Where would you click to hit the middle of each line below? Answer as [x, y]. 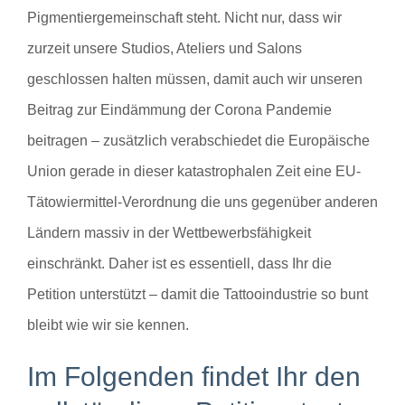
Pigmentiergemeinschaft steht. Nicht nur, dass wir [184, 17]
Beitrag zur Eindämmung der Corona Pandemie [179, 109]
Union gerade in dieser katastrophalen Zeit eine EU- [194, 171]
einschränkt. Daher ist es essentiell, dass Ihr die [179, 263]
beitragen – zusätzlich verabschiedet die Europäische [198, 140]
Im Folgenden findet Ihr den [194, 376]
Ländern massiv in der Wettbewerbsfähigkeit [169, 232]
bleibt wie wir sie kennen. [108, 325]
